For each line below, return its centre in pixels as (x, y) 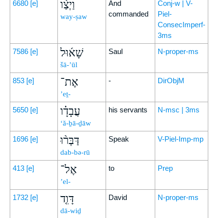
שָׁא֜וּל (72, 53)
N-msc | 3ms (179, 110)
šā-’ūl (69, 65)
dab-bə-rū (75, 152)
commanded (128, 14)
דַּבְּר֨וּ (70, 140)
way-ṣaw (74, 17)
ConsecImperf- (182, 25)
